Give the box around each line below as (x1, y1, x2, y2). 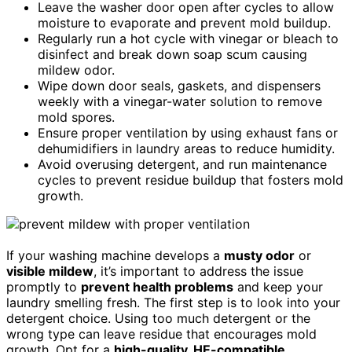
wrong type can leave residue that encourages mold (6, 325, 317, 342)
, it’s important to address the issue (93, 262, 303, 279)
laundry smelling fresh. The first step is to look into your (6, 294, 340, 310)
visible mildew (6, 262, 93, 279)
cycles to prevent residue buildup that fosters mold (38, 171, 343, 188)
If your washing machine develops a (6, 247, 224, 263)
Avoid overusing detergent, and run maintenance (38, 156, 327, 172)
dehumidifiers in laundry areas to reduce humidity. (38, 140, 335, 156)
